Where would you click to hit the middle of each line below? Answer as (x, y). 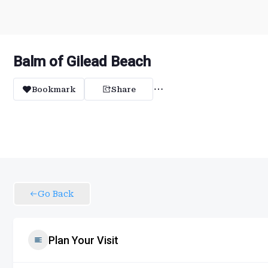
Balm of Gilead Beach (82, 62)
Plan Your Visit (83, 240)
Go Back (56, 194)
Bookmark (54, 89)
